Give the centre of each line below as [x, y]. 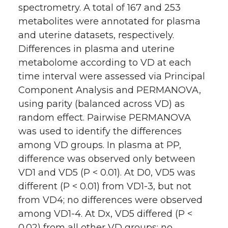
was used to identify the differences [100, 132]
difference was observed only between [107, 159]
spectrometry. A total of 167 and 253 [99, 8]
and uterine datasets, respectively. [96, 35]
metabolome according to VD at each [105, 63]
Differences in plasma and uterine [96, 49]
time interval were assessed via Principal [112, 77]
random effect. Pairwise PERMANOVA [105, 118]
